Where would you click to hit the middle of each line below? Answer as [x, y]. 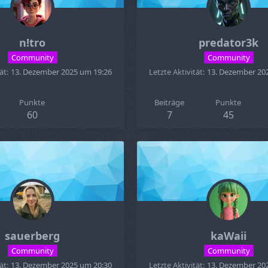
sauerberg [32, 236]
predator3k [229, 42]
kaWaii [229, 236]
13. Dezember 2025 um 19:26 [61, 72]
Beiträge [170, 102]
